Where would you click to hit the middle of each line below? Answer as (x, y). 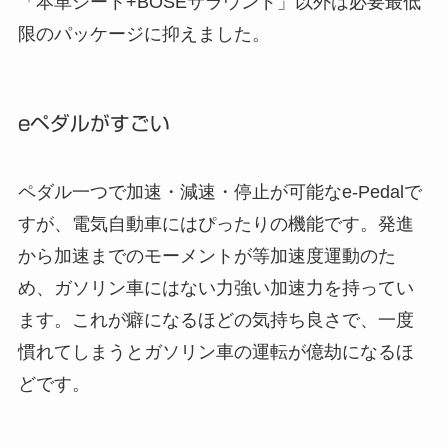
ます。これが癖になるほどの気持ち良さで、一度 (215, 320)
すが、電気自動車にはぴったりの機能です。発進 (215, 224)
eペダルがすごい (93, 123)
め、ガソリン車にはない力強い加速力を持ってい (215, 288)
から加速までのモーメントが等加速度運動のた (206, 256)
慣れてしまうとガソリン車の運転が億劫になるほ (215, 352)
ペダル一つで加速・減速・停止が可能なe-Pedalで (219, 192)
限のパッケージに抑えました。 (143, 34)
